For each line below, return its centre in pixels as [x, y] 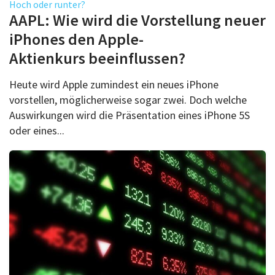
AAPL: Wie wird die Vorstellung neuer [137, 20]
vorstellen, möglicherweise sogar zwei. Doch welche [128, 99]
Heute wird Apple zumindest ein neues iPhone [114, 84]
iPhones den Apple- [76, 39]
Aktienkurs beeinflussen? [97, 58]
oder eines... [37, 130]
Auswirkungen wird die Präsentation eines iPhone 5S [130, 115]
